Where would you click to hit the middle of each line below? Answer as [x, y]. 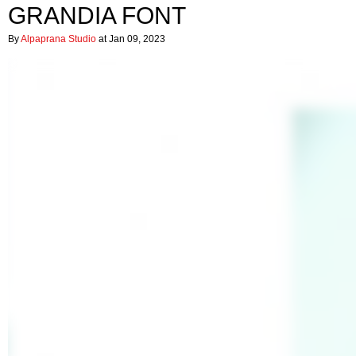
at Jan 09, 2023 [131, 39]
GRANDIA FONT [97, 15]
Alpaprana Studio [58, 39]
